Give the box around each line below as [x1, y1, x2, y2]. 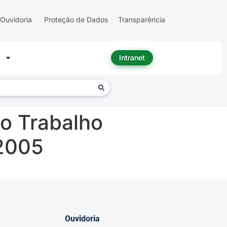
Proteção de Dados [44, 15, 108, 24]
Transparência [118, 15, 165, 24]
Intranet [119, 53, 145, 62]
